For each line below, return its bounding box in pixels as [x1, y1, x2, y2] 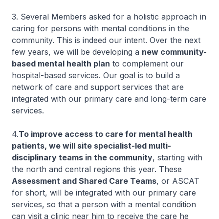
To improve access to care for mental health [19, 129, 193, 139]
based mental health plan [12, 59, 110, 68]
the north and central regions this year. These [12, 164, 182, 174]
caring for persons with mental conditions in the [12, 23, 189, 33]
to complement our [110, 59, 184, 68]
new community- [142, 47, 207, 57]
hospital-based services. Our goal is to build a [12, 70, 180, 80]
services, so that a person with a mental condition [12, 199, 196, 209]
